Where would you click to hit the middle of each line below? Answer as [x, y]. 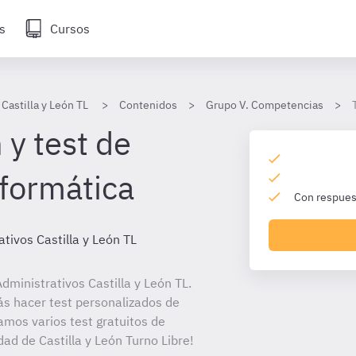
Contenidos [148, 105]
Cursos [70, 29]
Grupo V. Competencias [265, 105]
